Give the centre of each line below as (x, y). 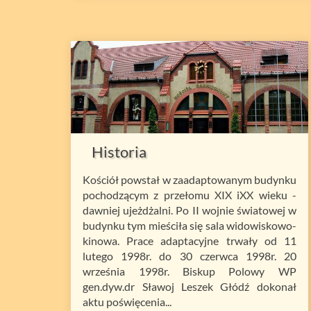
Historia (119, 152)
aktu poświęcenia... (127, 302)
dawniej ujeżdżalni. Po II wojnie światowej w (190, 210)
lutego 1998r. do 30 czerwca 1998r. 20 (190, 256)
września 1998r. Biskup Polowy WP (190, 271)
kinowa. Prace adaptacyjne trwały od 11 (190, 241)
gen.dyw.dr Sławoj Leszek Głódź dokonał (190, 287)
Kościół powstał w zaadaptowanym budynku (190, 180)
